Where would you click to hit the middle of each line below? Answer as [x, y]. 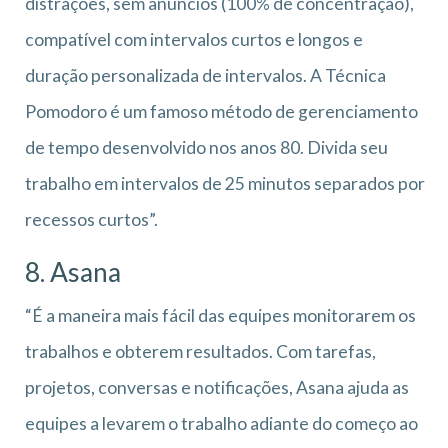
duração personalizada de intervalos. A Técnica [205, 75]
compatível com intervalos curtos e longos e [194, 39]
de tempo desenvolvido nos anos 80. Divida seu [206, 147]
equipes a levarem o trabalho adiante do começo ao [221, 423]
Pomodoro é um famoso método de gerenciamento [221, 111]
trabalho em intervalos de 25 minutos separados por [225, 183]
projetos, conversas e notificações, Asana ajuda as [217, 387]
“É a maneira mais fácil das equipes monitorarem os [220, 315]
